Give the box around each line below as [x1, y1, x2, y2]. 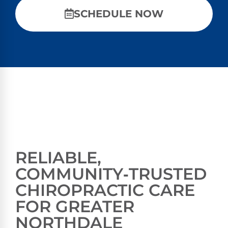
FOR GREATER [15, 196, 134, 217]
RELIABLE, [15, 148, 101, 168]
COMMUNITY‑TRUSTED [15, 164, 207, 184]
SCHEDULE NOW [74, 8, 163, 20]
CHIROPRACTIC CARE [15, 180, 195, 201]
